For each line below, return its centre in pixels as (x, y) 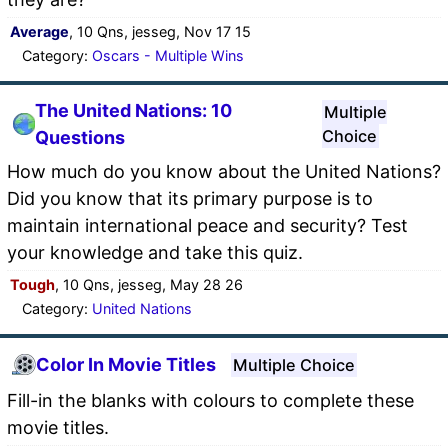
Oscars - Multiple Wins (168, 55)
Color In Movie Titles (126, 365)
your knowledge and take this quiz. (155, 252)
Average (39, 31)
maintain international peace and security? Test (207, 225)
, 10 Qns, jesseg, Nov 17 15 (160, 31)
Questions (79, 137)
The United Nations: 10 (133, 110)
